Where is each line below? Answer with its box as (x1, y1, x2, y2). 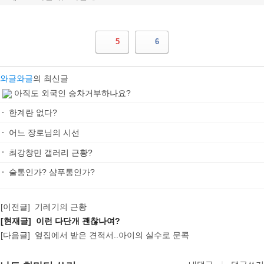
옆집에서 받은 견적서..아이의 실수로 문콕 (29, 230, 189, 240)
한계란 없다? (9, 108, 57, 118)
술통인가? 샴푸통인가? (9, 167, 95, 177)
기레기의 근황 (29, 202, 87, 212)
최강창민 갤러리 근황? (9, 147, 93, 157)
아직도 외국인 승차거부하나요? (14, 88, 131, 98)
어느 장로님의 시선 (9, 128, 80, 138)
